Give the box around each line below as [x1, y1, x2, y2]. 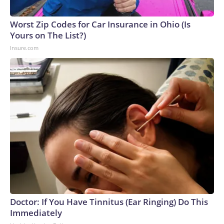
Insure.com [10, 44, 38, 51]
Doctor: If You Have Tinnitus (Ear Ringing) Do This [10, 196, 208, 207]
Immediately [10, 207, 62, 218]
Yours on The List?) [10, 29, 86, 41]
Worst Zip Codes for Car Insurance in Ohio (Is [10, 18, 190, 30]
